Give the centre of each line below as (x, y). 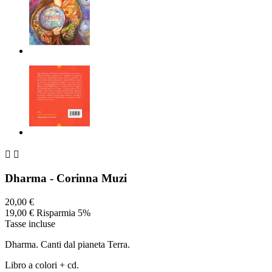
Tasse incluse (30, 223)
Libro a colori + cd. (42, 265)
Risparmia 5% (63, 212)
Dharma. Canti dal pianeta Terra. (67, 244)
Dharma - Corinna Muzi (66, 178)
